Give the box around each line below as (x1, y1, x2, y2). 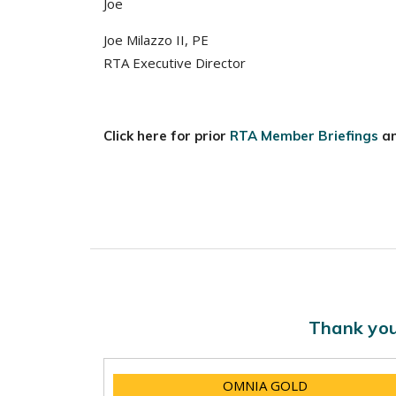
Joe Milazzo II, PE (103, 31, 209, 49)
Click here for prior (103, 127, 230, 144)
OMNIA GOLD (223, 376, 308, 394)
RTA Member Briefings (230, 127, 378, 144)
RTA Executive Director (103, 54, 246, 72)
